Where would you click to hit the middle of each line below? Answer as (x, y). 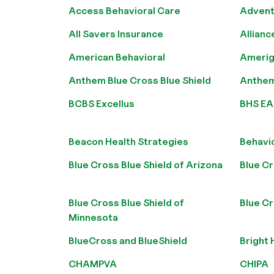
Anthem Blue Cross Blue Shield (140, 80)
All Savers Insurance (116, 34)
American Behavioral (117, 57)
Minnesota (93, 217)
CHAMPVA (93, 264)
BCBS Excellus (102, 104)
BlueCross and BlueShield (128, 241)
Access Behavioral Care (124, 11)
